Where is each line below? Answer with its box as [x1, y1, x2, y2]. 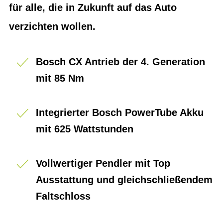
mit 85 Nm [36, 73, 84, 84]
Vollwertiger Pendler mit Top [36, 158, 170, 169]
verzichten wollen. [9, 21, 96, 32]
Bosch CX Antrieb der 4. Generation [36, 56, 205, 67]
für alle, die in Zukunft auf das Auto [9, 2, 177, 13]
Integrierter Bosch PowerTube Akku [36, 107, 204, 118]
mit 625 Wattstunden [36, 123, 133, 134]
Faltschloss [36, 191, 91, 202]
